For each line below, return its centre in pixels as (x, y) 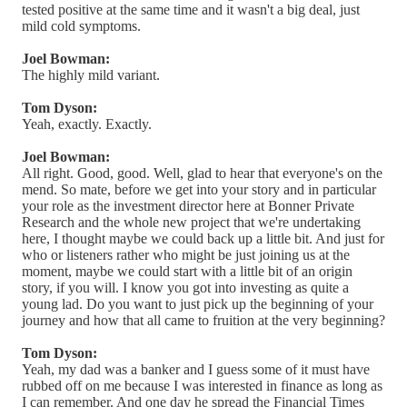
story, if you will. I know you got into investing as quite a (185, 287)
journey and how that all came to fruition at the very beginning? (203, 320)
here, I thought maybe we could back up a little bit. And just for (203, 238)
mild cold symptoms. (81, 25)
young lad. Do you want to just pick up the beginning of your (198, 303)
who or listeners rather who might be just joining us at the (186, 254)
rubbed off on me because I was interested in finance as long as (202, 385)
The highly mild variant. (91, 74)
